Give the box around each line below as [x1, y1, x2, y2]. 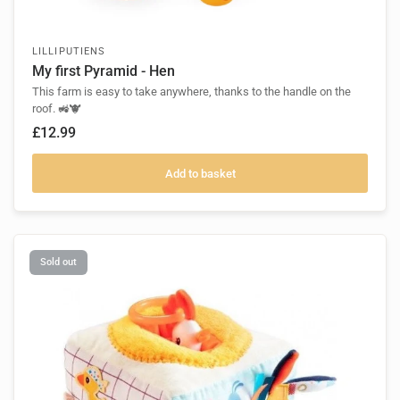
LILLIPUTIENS [32, 46, 106, 58]
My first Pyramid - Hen [32, 62, 175, 80]
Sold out [40, 256, 77, 269]
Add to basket [164, 166, 236, 180]
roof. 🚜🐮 [32, 102, 81, 116]
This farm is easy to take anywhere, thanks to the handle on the [32, 85, 351, 99]
